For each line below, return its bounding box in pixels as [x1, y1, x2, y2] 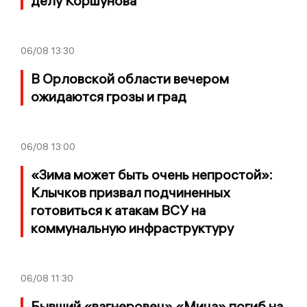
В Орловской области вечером [31, 70, 229, 88]
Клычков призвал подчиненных [31, 184, 230, 201]
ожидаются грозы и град [31, 88, 186, 106]
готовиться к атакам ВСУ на [31, 201, 206, 219]
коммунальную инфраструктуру [31, 219, 234, 237]
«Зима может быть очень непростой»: [31, 166, 273, 184]
